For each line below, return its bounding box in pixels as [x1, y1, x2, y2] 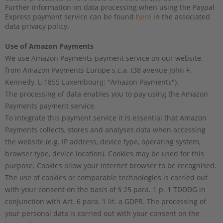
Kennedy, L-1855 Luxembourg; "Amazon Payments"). [5, 77, 179, 87]
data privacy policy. [5, 21, 69, 31]
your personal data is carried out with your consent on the [5, 208, 200, 218]
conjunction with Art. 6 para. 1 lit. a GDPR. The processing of [5, 196, 206, 206]
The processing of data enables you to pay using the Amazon [5, 89, 208, 99]
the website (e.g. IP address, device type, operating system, [5, 136, 201, 146]
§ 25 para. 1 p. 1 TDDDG [118, 184, 197, 194]
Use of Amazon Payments [5, 41, 94, 51]
